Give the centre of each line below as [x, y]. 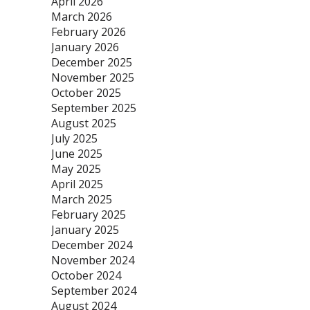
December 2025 [92, 62]
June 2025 [77, 154]
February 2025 [89, 215]
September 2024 [94, 291]
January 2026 [85, 47]
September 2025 [94, 108]
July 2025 [74, 138]
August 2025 [84, 123]
